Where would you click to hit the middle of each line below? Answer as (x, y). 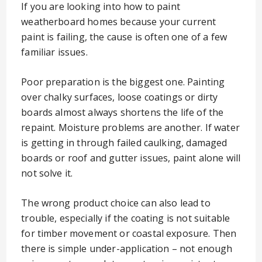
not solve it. (47, 173)
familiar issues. (54, 52)
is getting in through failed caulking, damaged (124, 143)
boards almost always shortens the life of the (123, 112)
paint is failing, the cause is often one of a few (124, 37)
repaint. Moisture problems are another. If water (130, 127)
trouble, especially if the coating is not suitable (126, 218)
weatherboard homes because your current (119, 22)
